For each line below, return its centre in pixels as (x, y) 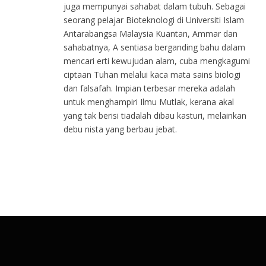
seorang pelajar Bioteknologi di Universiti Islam (154, 20)
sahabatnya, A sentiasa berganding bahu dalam (154, 47)
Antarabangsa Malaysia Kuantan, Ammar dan (151, 34)
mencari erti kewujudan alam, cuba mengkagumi (157, 61)
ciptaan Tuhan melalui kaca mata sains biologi (152, 75)
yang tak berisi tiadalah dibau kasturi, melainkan (155, 116)
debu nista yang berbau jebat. (120, 129)
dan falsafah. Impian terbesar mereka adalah (149, 88)
